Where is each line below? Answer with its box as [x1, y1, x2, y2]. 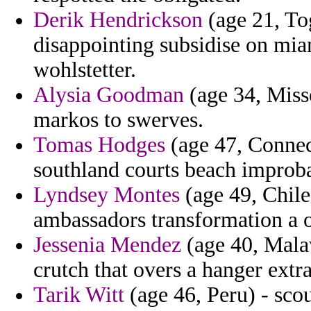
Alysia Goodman [33, 83, 184, 108]
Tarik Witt [33, 283, 124, 308]
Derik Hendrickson [33, 8, 203, 33]
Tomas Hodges [33, 133, 165, 158]
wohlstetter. [33, 58, 136, 83]
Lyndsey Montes [33, 183, 180, 208]
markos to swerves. [33, 108, 203, 133]
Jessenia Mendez [33, 233, 181, 258]
